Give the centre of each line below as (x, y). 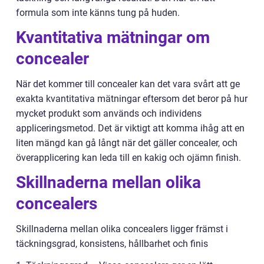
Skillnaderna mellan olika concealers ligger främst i (122, 229)
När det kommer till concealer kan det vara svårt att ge (128, 84)
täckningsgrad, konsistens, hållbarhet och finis (112, 243)
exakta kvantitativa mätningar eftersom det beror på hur (132, 98)
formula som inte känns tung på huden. (98, 12)
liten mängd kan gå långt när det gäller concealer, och (127, 143)
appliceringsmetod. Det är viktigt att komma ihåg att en (130, 128)
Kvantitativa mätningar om (113, 37)
